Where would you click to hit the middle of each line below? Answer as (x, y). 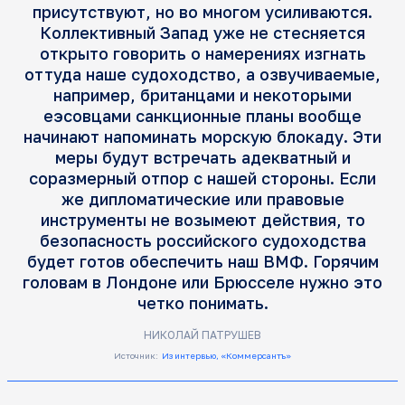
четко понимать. (202, 303)
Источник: (136, 356)
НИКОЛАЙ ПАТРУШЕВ (202, 335)
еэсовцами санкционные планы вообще (202, 116)
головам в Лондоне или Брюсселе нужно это (202, 283)
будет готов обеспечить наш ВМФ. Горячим (202, 262)
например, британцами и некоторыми (202, 95)
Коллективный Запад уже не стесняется (202, 33)
